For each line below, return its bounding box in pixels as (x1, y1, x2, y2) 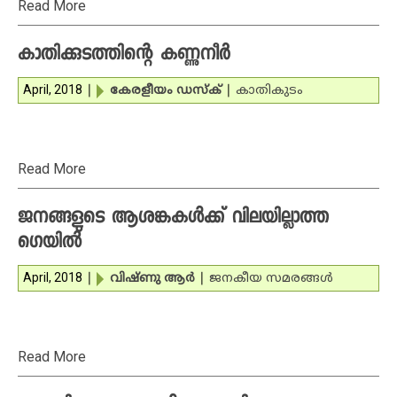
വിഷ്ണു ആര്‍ (110, 271, 195, 286)
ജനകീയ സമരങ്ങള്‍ (209, 271, 333, 286)
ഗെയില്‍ (18, 230, 82, 257)
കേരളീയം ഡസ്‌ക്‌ (110, 83, 222, 98)
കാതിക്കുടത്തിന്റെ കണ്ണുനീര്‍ (18, 43, 230, 69)
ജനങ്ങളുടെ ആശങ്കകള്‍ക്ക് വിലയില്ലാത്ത (18, 206, 329, 232)
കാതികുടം (236, 83, 303, 98)
